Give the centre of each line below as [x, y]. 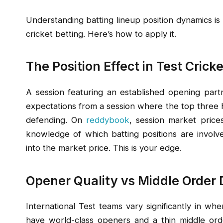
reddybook [108, 120]
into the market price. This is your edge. [104, 148]
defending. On [56, 120]
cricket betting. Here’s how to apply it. [101, 34]
